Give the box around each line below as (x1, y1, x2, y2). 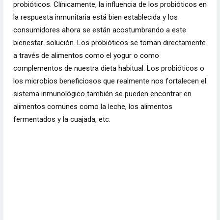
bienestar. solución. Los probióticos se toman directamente (13, 38, 206, 47)
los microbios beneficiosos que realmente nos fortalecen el (13, 77, 206, 85)
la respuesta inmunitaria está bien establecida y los (13, 13, 178, 22)
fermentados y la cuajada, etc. (13, 115, 112, 124)
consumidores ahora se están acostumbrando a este (13, 26, 186, 34)
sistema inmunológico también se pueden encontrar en (13, 89, 192, 98)
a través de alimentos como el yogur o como (13, 51, 159, 60)
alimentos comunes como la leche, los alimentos (13, 102, 172, 111)
